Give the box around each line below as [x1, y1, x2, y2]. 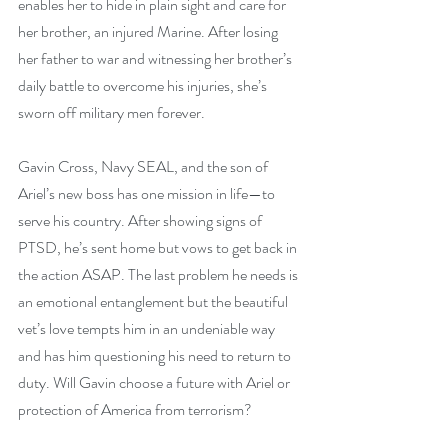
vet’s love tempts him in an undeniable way [18, 317, 278, 341]
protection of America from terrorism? [18, 398, 252, 422]
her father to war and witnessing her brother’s [18, 47, 295, 71]
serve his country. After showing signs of [18, 209, 265, 233]
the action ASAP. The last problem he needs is [18, 263, 301, 287]
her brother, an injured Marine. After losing [18, 20, 281, 44]
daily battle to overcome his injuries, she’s [18, 74, 270, 98]
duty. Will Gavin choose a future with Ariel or [18, 371, 293, 395]
